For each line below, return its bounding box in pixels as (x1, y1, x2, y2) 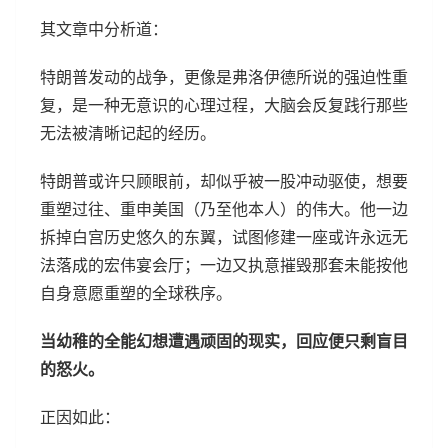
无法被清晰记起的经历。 (40, 123, 216, 144)
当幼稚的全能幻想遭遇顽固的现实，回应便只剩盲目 (40, 331, 408, 352)
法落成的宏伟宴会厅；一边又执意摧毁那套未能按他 (40, 255, 408, 276)
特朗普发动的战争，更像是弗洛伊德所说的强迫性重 (40, 67, 408, 88)
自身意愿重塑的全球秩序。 (40, 283, 232, 304)
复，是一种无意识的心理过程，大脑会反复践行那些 (40, 95, 408, 116)
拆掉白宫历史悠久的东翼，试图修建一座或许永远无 (40, 227, 408, 248)
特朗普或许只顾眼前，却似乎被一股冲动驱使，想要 (40, 171, 408, 192)
